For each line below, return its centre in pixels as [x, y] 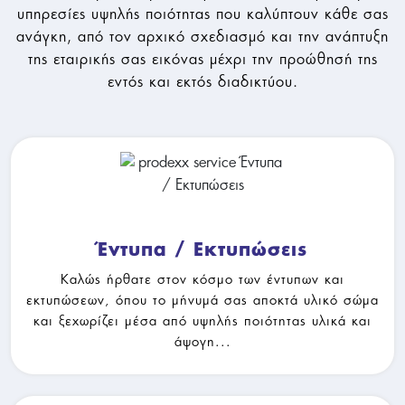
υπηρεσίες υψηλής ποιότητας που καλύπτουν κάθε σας [202, 13]
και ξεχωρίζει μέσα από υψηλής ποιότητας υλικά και [202, 320]
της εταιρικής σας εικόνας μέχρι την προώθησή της [202, 58]
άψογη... [202, 341]
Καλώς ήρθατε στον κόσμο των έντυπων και [202, 278]
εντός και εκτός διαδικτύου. [202, 81]
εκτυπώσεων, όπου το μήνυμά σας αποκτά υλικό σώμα [202, 299]
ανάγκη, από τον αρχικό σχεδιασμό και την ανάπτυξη [202, 36]
